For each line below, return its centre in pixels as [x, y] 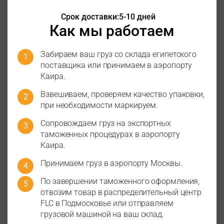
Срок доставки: [90, 17]
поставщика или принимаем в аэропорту [116, 65]
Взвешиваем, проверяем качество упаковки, [122, 94]
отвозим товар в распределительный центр [121, 192]
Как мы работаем [112, 31]
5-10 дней [137, 17]
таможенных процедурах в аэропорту [110, 134]
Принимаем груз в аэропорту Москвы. [111, 163]
